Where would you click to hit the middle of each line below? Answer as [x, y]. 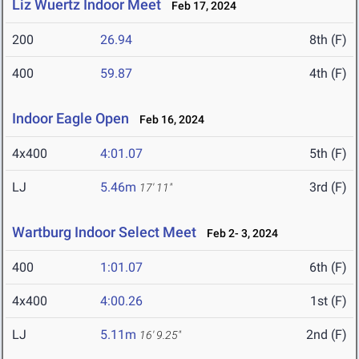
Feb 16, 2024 [168, 120]
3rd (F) [328, 188]
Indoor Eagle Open [71, 119]
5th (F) [328, 154]
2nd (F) [327, 335]
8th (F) [328, 40]
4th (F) [328, 74]
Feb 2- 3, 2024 [239, 234]
